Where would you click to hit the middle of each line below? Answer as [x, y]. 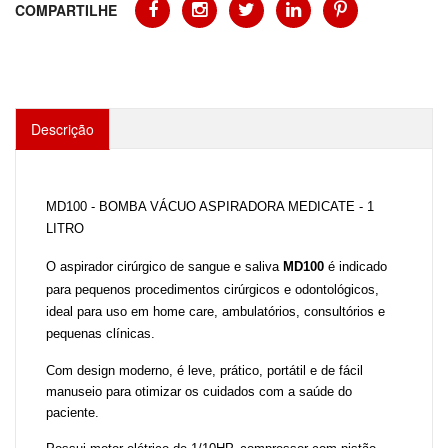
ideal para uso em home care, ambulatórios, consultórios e [215, 311]
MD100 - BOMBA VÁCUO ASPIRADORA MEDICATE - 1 [210, 206]
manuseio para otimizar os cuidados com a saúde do [199, 391]
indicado [363, 266]
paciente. [72, 412]
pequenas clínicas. [100, 333]
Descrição [62, 129]
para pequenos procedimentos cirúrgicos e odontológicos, [212, 289]
